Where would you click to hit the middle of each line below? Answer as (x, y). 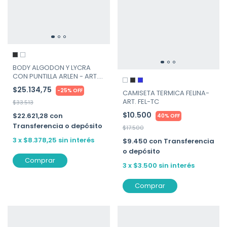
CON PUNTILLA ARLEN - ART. (55, 76)
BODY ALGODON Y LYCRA (52, 67)
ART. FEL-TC (141, 102)
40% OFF (168, 116)
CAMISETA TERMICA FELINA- (166, 93)
